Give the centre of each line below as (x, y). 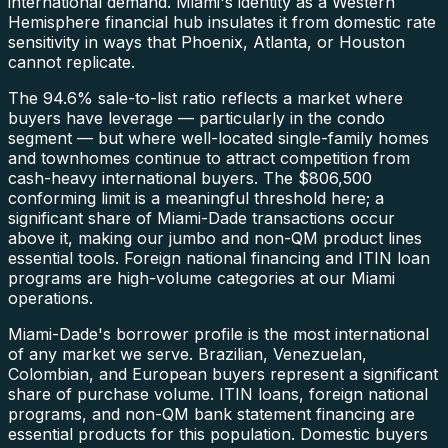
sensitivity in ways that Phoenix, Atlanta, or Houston (206, 42)
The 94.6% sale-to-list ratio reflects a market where (205, 98)
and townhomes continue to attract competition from (209, 158)
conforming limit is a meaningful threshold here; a (196, 198)
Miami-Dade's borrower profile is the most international (218, 334)
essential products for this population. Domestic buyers (218, 434)
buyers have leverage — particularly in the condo (196, 118)
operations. (50, 298)
